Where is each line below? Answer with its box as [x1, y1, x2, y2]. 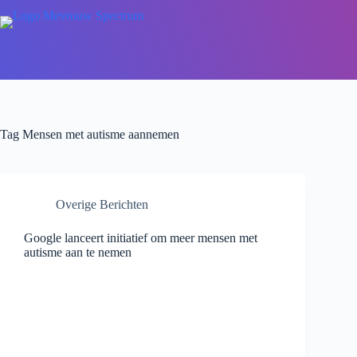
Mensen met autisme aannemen [19, 127, 179, 141]
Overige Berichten [56, 198, 148, 211]
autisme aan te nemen [24, 245, 131, 259]
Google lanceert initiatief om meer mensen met [24, 231, 257, 245]
